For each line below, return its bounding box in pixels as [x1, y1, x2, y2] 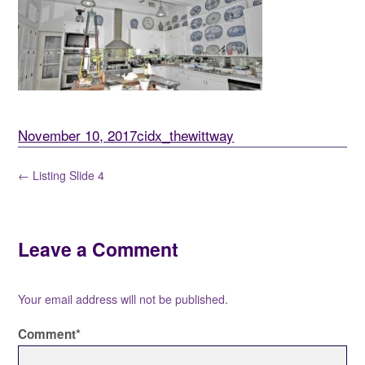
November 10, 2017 [18, 125, 138, 145]
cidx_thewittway [137, 125, 235, 145]
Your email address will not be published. [18, 291, 229, 307]
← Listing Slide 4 [18, 167, 105, 183]
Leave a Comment [18, 235, 179, 262]
